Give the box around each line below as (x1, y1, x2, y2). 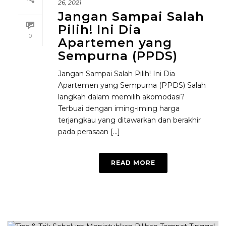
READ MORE (111, 159, 155, 166)
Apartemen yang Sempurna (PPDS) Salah (58, 81, 206, 90)
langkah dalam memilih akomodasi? (58, 92, 185, 101)
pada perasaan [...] (58, 127, 120, 136)
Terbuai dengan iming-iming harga (58, 104, 180, 113)
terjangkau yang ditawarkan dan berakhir (58, 116, 201, 125)
